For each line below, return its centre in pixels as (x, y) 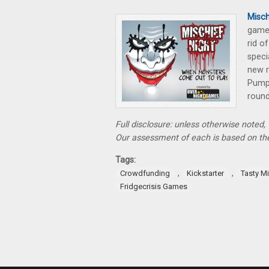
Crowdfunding (145, 173)
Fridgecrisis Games (154, 186)
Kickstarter (205, 173)
